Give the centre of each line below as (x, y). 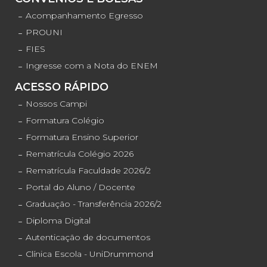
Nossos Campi (56, 104)
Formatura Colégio (65, 121)
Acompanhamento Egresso (84, 16)
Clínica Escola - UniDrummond (89, 254)
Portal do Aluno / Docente (80, 187)
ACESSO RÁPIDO (62, 87)
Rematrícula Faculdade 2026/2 (88, 171)
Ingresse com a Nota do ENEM (91, 66)
